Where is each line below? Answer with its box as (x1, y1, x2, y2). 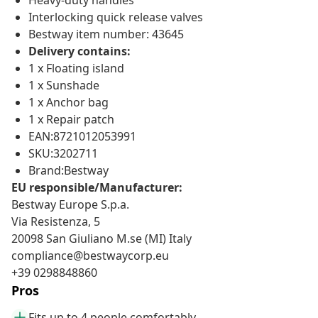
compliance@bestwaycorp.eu (11, 248, 169, 264)
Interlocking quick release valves (28, 9, 203, 26)
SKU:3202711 (28, 146, 98, 162)
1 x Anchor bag (28, 94, 109, 111)
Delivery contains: (28, 43, 131, 60)
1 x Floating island (28, 60, 124, 77)
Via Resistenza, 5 (11, 214, 100, 230)
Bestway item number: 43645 (28, 26, 184, 43)
